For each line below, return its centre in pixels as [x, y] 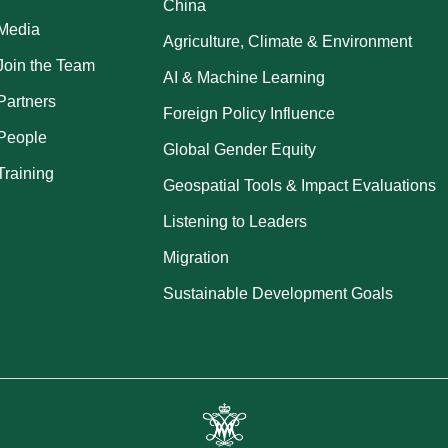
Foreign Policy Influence [249, 113]
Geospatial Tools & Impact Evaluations [300, 185]
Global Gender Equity [240, 149]
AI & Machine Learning [244, 77]
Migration [196, 257]
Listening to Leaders [235, 221]
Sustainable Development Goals [278, 293]
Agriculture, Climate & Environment [288, 41]
